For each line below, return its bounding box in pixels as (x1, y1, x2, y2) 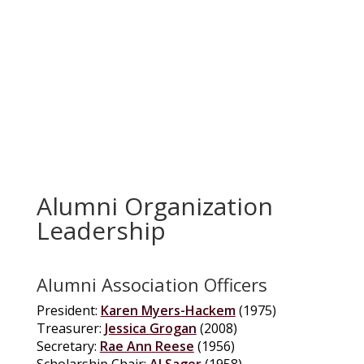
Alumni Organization (36, 188, 273, 223)
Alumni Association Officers (36, 271, 267, 297)
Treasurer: (36, 318, 105, 337)
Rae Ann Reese (99, 336, 194, 355)
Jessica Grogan (104, 318, 197, 337)
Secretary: (36, 336, 100, 355)
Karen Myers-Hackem (100, 301, 236, 319)
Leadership (36, 213, 166, 247)
